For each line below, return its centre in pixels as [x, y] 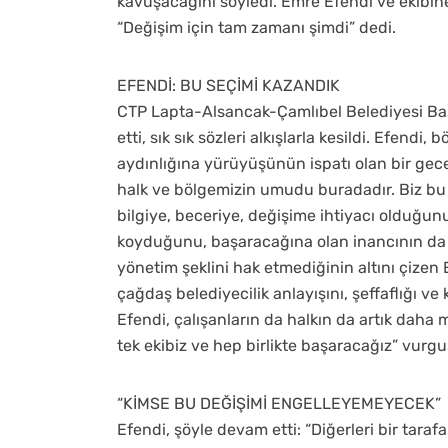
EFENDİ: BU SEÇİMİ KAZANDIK [228, 85]
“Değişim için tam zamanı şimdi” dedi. [256, 27]
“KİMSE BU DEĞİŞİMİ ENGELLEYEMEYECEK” [279, 403]
